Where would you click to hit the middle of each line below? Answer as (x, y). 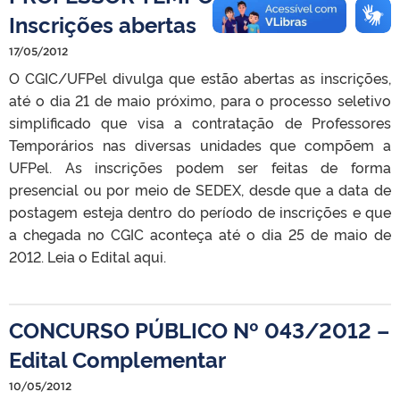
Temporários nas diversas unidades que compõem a (200, 144)
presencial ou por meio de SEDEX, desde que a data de (200, 189)
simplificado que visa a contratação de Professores (200, 122)
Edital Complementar (117, 358)
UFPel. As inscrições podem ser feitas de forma (200, 167)
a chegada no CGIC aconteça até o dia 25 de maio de (200, 233)
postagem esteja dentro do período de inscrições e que (200, 211)
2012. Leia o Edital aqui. (87, 256)
